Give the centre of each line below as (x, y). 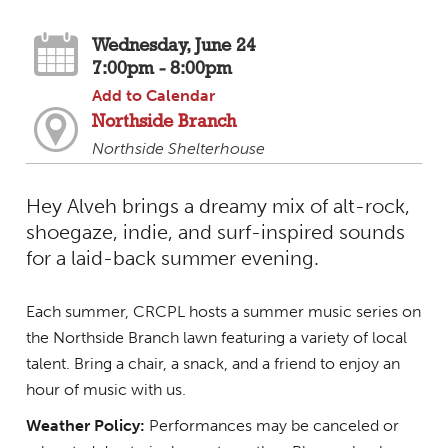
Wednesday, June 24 (173, 47)
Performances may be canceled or (271, 425)
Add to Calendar (153, 96)
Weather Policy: (85, 425)
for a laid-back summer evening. (172, 257)
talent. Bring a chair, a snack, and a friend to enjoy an (212, 363)
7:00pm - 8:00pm (161, 70)
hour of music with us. (105, 389)
